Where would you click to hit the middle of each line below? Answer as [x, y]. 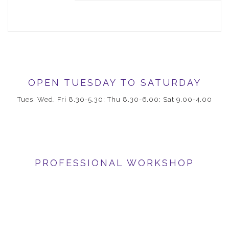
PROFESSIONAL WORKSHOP [114, 163]
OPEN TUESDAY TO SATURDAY [114, 83]
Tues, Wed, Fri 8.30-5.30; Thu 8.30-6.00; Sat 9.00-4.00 [114, 100]
